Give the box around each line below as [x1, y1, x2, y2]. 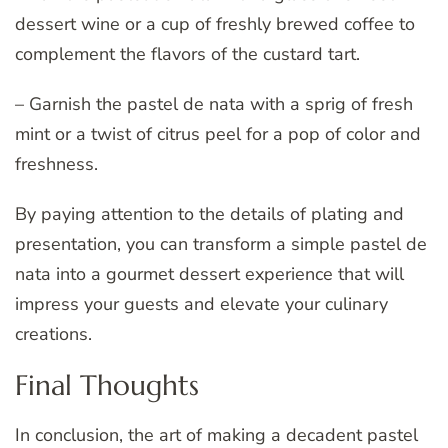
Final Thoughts [15, 367, 199, 403]
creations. [15, 321, 92, 346]
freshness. [15, 151, 98, 176]
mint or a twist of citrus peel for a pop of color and [15, 121, 421, 146]
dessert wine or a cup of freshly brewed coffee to [15, 11, 415, 36]
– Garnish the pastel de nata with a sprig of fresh [15, 91, 413, 116]
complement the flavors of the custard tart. [15, 41, 360, 66]
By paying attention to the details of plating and [15, 201, 404, 226]
